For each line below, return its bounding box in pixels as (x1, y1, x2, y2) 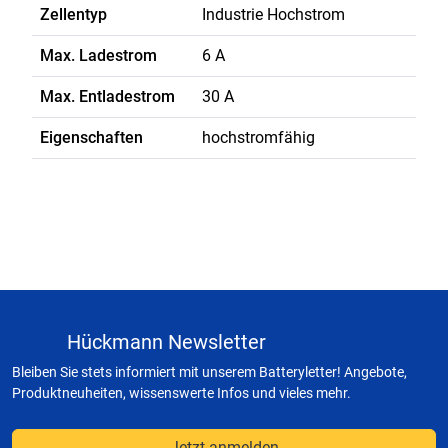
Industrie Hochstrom (202, 5, 345, 24)
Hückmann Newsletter (67, 330, 266, 354)
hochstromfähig (202, 128, 315, 147)
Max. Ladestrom (40, 46, 157, 65)
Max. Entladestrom (40, 87, 175, 106)
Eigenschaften (40, 128, 143, 147)
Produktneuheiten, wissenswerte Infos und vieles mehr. (12, 385, 351, 401)
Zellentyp (40, 5, 107, 24)
